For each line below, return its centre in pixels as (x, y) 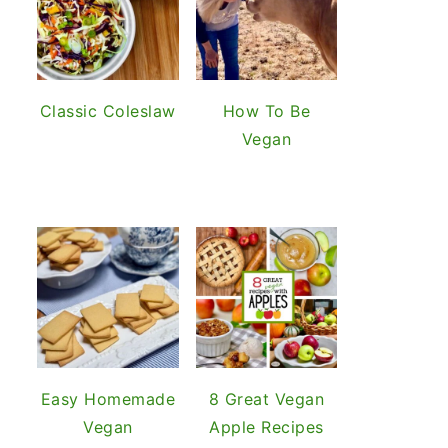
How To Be (266, 110)
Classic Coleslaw (107, 110)
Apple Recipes (266, 427)
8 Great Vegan (266, 399)
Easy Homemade (107, 399)
